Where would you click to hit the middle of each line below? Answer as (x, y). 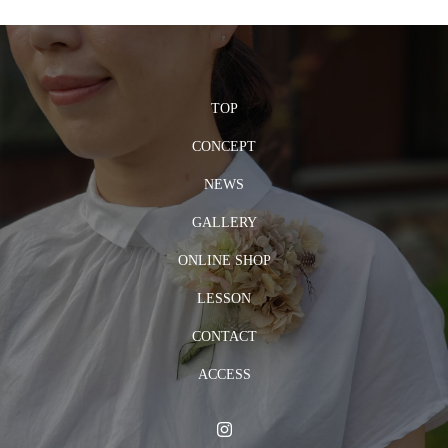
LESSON (224, 298)
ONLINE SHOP (224, 260)
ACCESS (224, 374)
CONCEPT (224, 146)
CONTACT (224, 336)
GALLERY (224, 222)
